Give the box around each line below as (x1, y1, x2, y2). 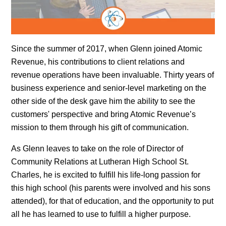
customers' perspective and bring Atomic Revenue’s (11, 109, 196, 119)
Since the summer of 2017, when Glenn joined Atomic (11, 44, 203, 53)
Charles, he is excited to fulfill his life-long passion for (11, 170, 201, 179)
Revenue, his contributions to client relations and (11, 57, 185, 66)
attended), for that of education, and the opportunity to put (11, 196, 214, 205)
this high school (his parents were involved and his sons (11, 183, 211, 192)
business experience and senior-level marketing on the (11, 83, 207, 92)
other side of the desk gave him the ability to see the (11, 96, 196, 105)
